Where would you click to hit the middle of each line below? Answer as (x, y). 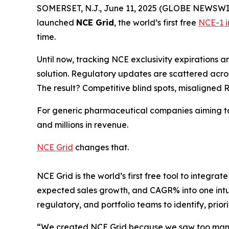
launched (56, 22)
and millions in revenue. (83, 125)
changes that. (101, 147)
